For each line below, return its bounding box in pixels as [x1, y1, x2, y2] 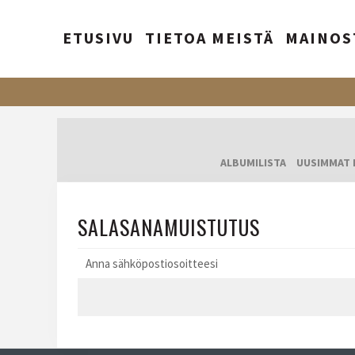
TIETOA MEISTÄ [145, 28, 274, 48]
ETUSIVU [63, 28, 134, 48]
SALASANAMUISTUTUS [78, 212, 260, 242]
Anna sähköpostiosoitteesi [86, 256, 218, 271]
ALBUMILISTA [220, 155, 286, 170]
